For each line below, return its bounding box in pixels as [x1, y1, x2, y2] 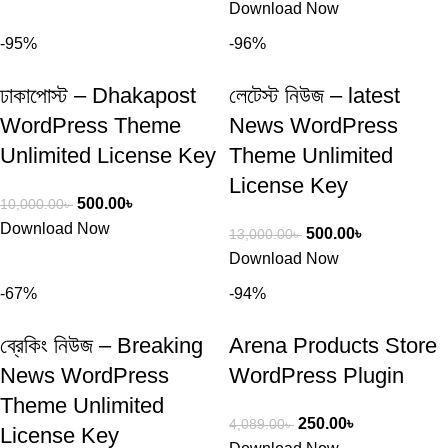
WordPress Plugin [229, 363, 404, 388]
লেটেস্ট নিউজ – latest [229, 83, 400, 108]
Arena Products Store [229, 333, 437, 358]
